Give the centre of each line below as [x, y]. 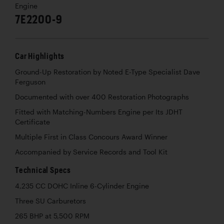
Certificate [32, 122]
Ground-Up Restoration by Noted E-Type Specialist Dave [107, 72]
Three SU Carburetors [50, 201]
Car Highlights [40, 55]
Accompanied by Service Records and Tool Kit [91, 152]
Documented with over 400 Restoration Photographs [102, 97]
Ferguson [30, 82]
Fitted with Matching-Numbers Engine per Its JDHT [99, 112]
